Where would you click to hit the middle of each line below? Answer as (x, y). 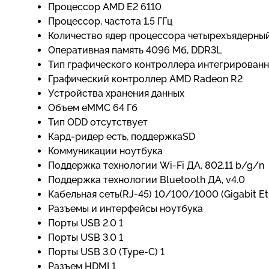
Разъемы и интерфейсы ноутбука (125, 209)
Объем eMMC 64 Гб (93, 108)
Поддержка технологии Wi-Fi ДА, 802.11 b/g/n (156, 165)
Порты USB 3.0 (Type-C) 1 (106, 252)
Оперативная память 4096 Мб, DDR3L (135, 50)
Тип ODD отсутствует (98, 122)
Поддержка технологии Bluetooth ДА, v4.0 (147, 180)
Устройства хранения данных (116, 93)
